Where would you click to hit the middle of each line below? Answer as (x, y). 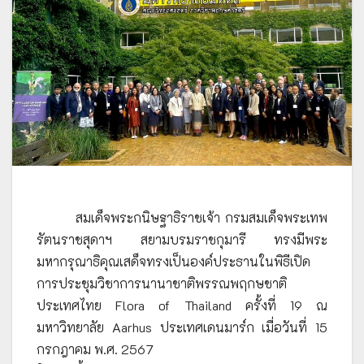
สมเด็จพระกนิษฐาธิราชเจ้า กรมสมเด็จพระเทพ (201, 217)
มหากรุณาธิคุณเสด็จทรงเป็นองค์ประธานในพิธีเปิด (173, 261)
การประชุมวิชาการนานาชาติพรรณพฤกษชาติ (162, 283)
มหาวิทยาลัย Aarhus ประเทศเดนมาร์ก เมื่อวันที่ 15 (182, 327)
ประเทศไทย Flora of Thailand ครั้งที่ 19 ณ (182, 305)
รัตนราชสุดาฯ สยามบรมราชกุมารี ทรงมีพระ (182, 239)
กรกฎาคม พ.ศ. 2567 (95, 349)
